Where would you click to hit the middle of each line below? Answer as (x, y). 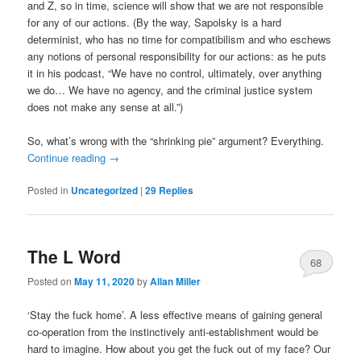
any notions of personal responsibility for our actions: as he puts (177, 56)
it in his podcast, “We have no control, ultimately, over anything (175, 73)
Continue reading (68, 157)
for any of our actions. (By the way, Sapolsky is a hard (155, 22)
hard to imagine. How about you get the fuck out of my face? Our (179, 348)
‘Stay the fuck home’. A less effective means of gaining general (175, 314)
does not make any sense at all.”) (106, 106)
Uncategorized (105, 190)
